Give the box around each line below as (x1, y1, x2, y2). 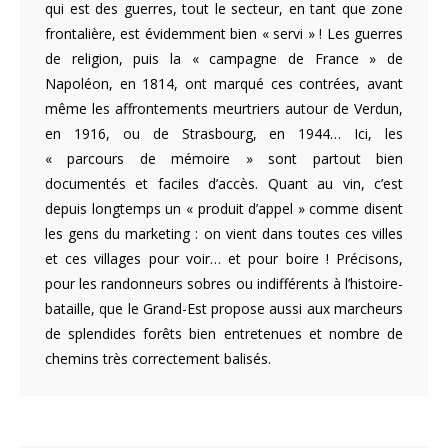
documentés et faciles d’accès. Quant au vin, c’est (45, 173, 403, 193)
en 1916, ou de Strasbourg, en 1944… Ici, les (45, 123, 403, 143)
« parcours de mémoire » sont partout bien (45, 148, 403, 168)
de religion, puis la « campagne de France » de (45, 48, 403, 68)
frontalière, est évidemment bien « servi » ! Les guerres (45, 23, 403, 43)
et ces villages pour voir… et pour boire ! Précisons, (45, 248, 403, 268)
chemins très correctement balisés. (45, 348, 271, 368)
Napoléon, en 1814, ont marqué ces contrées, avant (45, 73, 403, 93)
